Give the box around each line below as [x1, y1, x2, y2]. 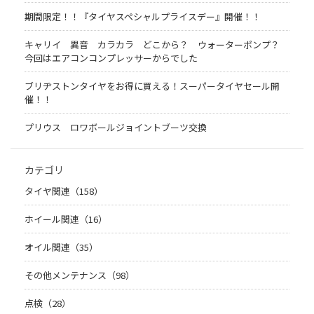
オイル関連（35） [25, 240, 98, 254]
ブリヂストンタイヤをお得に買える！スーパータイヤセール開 [25, 79, 280, 93]
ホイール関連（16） [25, 212, 107, 226]
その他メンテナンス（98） [25, 268, 135, 282]
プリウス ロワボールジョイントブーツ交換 [25, 121, 207, 134]
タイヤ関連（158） [25, 184, 103, 198]
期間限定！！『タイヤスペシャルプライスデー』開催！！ [25, 10, 261, 23]
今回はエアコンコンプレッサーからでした [25, 51, 198, 64]
